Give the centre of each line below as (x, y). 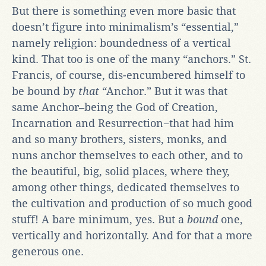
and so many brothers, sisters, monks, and (119, 139)
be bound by (45, 91)
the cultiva (39, 203)
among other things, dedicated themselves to (126, 187)
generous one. (48, 251)
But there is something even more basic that (124, 11)
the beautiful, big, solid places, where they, (121, 171)
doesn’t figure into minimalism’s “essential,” (125, 27)
